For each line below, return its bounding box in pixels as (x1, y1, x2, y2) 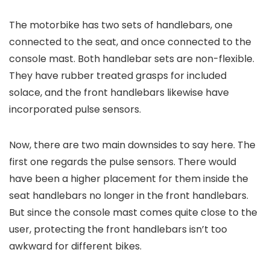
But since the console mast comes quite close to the (9, 206, 257, 220)
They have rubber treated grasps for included (9, 69, 227, 83)
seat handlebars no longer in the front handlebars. (9, 189, 248, 203)
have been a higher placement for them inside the (9, 172, 248, 186)
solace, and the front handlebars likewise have (9, 86, 229, 100)
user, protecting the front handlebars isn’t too (9, 222, 227, 237)
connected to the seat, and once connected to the (9, 35, 251, 49)
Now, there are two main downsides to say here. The (9, 138, 256, 152)
